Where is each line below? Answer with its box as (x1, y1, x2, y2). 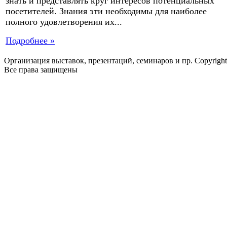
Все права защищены (4, 65, 78, 74)
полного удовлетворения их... (6, 16, 122, 27)
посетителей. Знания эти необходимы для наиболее (6, 6, 207, 16)
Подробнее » (6, 35, 55, 46)
